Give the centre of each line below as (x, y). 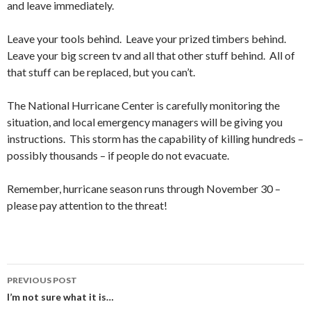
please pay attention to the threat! (87, 205)
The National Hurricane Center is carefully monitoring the (143, 105)
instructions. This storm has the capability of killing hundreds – (155, 138)
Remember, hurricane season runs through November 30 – (144, 188)
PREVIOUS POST (42, 280)
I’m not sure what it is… (60, 296)
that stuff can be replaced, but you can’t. (101, 72)
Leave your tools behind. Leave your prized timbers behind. (148, 38)
